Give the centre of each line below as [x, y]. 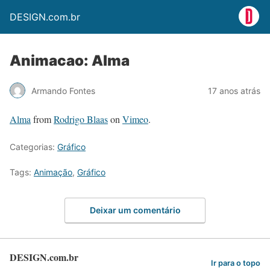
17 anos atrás [234, 90]
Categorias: [33, 147]
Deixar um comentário [135, 210]
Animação [53, 172]
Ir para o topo [236, 263]
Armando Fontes [63, 90]
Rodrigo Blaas [81, 119]
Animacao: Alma [70, 61]
